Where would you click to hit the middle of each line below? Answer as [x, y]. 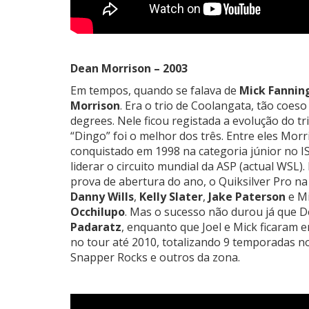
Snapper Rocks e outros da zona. [155, 257]
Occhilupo [98, 211]
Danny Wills [102, 196]
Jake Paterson [247, 196]
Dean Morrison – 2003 [129, 68]
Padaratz [96, 227]
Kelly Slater [171, 196]
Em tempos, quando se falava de [153, 90]
